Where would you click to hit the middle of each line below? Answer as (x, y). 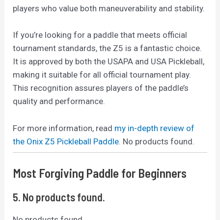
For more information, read (64, 128)
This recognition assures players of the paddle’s (101, 88)
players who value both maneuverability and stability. (109, 9)
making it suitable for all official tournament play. (102, 75)
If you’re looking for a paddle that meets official (100, 35)
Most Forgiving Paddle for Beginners (100, 173)
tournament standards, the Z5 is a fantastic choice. (108, 48)
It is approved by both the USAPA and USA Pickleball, (109, 62)
